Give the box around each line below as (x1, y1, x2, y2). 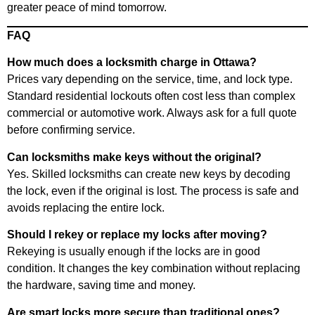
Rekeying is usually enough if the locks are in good (7, 245, 260, 258)
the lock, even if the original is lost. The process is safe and (7, 184, 299, 197)
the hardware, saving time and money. (7, 279, 195, 292)
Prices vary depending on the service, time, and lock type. (7, 73, 292, 86)
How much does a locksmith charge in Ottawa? (7, 56, 257, 69)
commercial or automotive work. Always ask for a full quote (7, 107, 297, 120)
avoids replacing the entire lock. (7, 201, 165, 214)
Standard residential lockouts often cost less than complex (7, 90, 295, 103)
